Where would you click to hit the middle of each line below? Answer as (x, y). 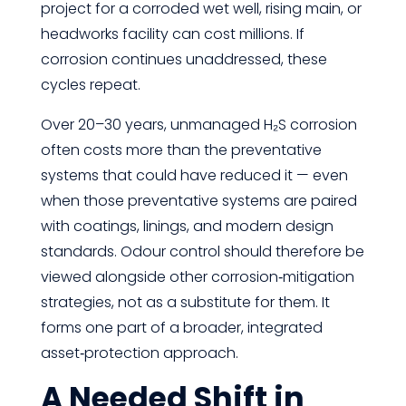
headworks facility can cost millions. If (172, 34)
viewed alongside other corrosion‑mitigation (197, 277)
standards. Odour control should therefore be (202, 251)
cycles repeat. (90, 85)
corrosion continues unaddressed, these (184, 59)
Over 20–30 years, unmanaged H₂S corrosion (198, 125)
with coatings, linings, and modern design (187, 226)
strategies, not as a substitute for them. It (185, 302)
